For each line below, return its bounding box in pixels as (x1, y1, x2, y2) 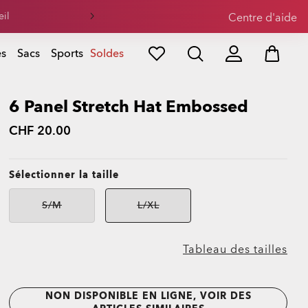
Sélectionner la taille (9, 168, 119, 181)
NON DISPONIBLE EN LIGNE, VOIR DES (45, 289, 252, 302)
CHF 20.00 (9, 122, 71, 140)
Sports (51, 46, 83, 61)
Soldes (90, 46, 124, 61)
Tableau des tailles (183, 242, 287, 257)
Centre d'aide (228, 10, 297, 25)
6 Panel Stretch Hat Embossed (9, 96, 248, 118)
